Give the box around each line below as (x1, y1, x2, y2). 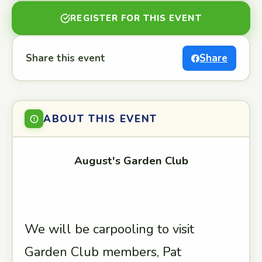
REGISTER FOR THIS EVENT (70, 12, 202, 24)
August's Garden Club (74, 153, 188, 168)
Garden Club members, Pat (25, 243, 181, 261)
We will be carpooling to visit (25, 220, 194, 238)
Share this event (26, 51, 105, 65)
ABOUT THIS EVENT (43, 112, 158, 126)
